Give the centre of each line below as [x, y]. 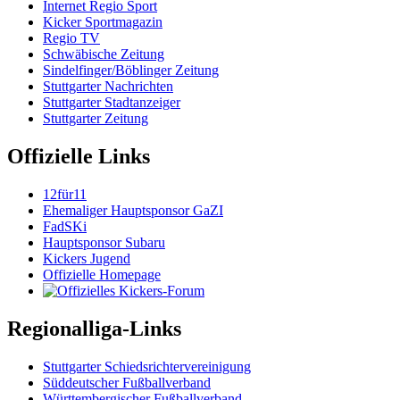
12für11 [65, 194]
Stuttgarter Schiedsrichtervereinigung [147, 366]
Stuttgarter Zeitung [96, 118]
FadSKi [65, 226]
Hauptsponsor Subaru [104, 242]
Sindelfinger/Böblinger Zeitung [131, 70]
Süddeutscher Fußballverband [127, 382]
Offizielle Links [79, 156]
